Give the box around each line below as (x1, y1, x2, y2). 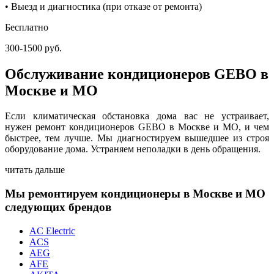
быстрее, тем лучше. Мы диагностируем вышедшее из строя (5, 133, 269, 144)
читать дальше (5, 165, 65, 176)
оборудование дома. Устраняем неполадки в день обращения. (5, 144, 261, 155)
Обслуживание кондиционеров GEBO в (5, 65, 268, 82)
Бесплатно (5, 21, 48, 32)
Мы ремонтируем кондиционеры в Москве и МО (5, 187, 265, 201)
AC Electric (29, 225, 75, 236)
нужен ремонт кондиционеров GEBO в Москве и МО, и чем (5, 122, 269, 133)
